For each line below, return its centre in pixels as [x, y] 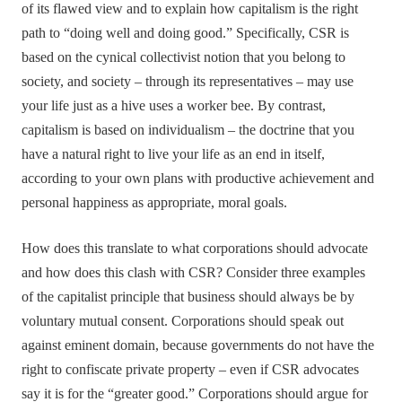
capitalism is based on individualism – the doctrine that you [188, 130]
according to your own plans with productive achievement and [198, 178]
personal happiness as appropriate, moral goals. [155, 202]
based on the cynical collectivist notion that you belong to [184, 57]
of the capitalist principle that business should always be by [188, 297]
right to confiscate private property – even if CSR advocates [191, 369]
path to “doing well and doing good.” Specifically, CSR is [186, 33]
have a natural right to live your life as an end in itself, [174, 154]
